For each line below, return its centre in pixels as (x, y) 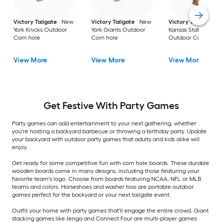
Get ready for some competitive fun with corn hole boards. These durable (111, 163)
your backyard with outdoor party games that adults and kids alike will (106, 139)
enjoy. (20, 147)
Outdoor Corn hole (194, 38)
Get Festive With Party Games (111, 106)
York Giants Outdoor (118, 30)
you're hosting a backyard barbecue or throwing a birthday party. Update (109, 132)
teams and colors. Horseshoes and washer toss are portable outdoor (103, 187)
